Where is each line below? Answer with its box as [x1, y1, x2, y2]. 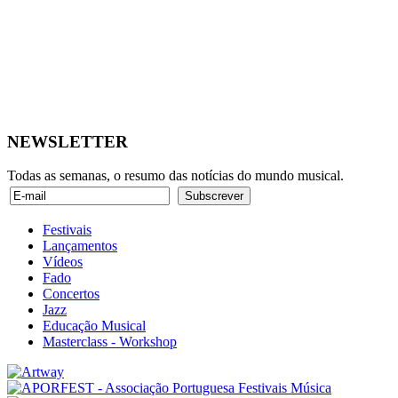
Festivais [43, 222, 92, 238]
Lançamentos [43, 238, 117, 254]
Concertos [43, 286, 99, 302]
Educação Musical [43, 318, 146, 334]
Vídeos [43, 254, 83, 270]
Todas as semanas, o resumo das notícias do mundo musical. [7, 168, 344, 184]
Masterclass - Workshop [43, 334, 177, 350]
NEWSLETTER [7, 131, 128, 151]
